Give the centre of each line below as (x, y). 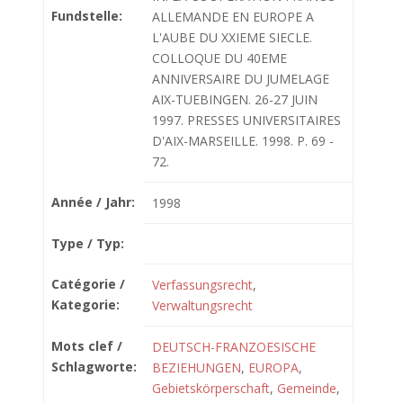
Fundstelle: (87, 16)
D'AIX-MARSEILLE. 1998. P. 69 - (243, 141)
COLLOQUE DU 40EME (219, 58)
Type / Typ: (88, 243)
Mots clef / (87, 346)
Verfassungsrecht (202, 285)
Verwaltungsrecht (202, 305)
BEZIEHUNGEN (197, 367)
